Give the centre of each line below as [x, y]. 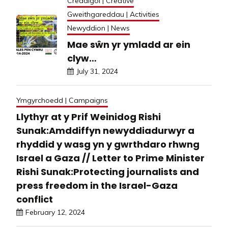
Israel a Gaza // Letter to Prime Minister [110, 158]
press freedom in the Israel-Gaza [97, 185]
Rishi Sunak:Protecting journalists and [108, 172]
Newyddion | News [98, 28]
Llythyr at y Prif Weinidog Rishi [89, 117]
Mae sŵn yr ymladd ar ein [129, 44]
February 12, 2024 [55, 212]
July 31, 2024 [97, 71]
